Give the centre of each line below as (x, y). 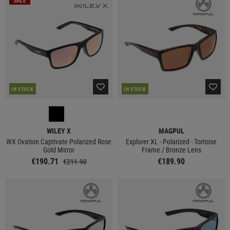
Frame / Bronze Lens (171, 150)
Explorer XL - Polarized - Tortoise (171, 141)
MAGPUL (171, 131)
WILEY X (59, 131)
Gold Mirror (59, 150)
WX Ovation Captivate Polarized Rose (59, 141)
